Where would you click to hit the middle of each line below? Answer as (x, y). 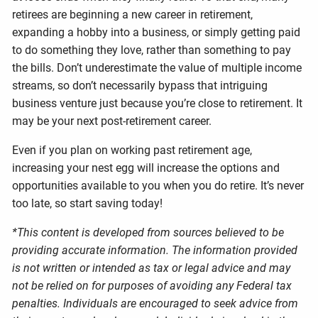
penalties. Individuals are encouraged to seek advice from (155, 304)
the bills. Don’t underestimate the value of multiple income (157, 68)
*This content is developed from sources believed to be (148, 233)
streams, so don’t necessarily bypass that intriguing (140, 86)
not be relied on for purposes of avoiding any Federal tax (152, 286)
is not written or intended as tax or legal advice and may (152, 268)
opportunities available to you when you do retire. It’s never (158, 186)
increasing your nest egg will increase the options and (146, 168)
